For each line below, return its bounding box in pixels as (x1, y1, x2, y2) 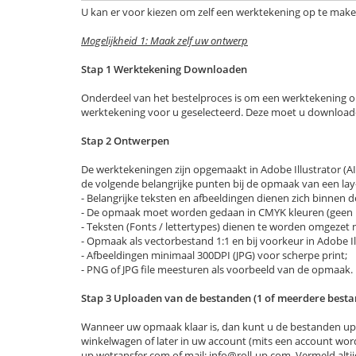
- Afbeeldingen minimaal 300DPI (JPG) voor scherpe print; (81, 248, 347, 262)
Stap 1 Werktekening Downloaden (81, 62, 247, 76)
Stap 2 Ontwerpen (81, 133, 169, 148)
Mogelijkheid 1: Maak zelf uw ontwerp (81, 33, 248, 48)
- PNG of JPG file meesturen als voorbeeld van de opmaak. (81, 262, 353, 277)
